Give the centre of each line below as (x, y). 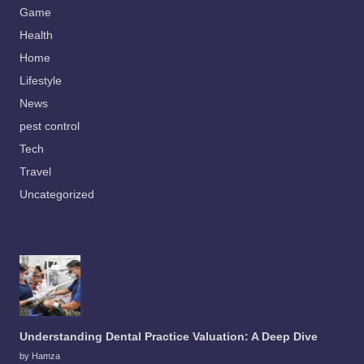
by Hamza (40, 355)
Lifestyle (41, 80)
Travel (35, 171)
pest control (50, 126)
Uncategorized (57, 194)
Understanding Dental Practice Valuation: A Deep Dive (169, 336)
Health (36, 35)
